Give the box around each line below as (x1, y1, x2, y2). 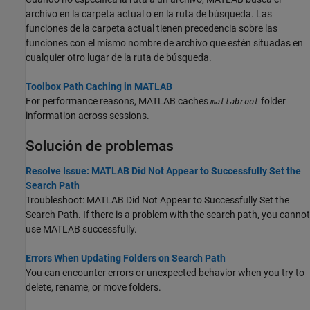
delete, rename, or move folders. (26, 282, 161, 293)
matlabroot (210, 96, 259, 107)
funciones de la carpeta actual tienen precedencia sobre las (26, 22, 277, 34)
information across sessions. (26, 109, 149, 121)
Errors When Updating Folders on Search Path (26, 253, 226, 264)
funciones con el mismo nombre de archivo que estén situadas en (26, 37, 303, 48)
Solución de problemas (26, 137, 174, 154)
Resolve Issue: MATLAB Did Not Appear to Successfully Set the (26, 165, 301, 176)
